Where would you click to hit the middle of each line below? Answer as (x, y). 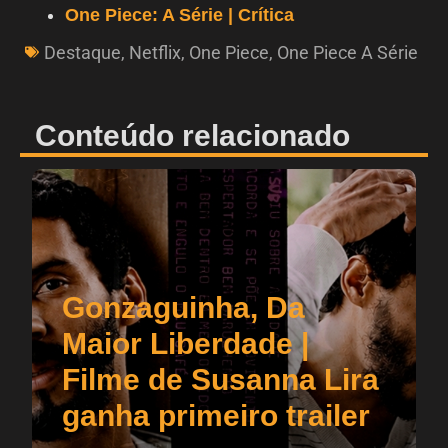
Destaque (82, 52)
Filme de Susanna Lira (220, 379)
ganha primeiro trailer (216, 415)
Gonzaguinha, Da (183, 307)
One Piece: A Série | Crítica (179, 14)
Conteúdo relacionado (192, 135)
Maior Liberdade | (185, 343)
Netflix (155, 52)
